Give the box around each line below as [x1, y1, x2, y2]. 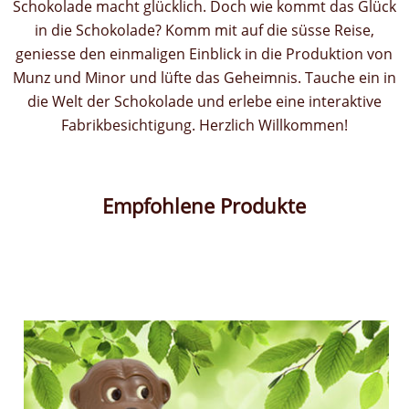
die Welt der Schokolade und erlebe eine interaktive [26, 91, 382, 112]
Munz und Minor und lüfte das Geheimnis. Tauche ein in [12, 68, 396, 89]
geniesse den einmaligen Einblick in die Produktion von [16, 44, 393, 65]
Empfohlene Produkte [102, 192, 307, 220]
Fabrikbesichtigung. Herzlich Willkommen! [60, 115, 348, 136]
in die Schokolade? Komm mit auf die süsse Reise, [34, 20, 374, 41]
